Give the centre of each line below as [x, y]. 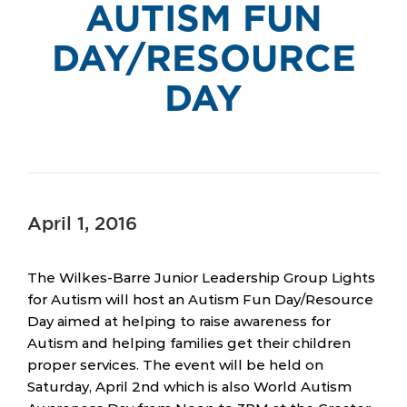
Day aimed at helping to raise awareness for [179, 321]
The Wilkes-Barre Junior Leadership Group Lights [201, 278]
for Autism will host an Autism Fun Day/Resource [200, 299]
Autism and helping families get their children [189, 343]
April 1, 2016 [82, 224]
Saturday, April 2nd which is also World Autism [189, 387]
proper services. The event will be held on [175, 365]
